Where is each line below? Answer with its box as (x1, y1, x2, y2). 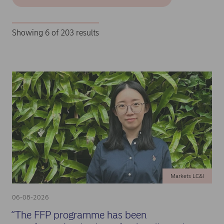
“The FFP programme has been (10, 208, 146, 221)
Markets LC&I (170, 172, 204, 180)
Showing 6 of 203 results (12, 28, 99, 38)
